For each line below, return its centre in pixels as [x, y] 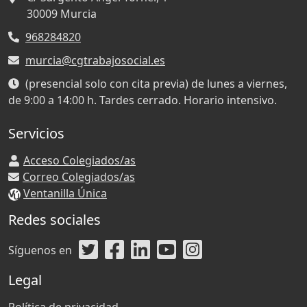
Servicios [36, 134]
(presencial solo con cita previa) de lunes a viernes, [156, 84]
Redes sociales [54, 220]
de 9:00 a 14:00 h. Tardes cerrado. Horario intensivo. [143, 100]
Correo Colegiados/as [79, 177]
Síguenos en [40, 250]
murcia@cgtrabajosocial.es [95, 61]
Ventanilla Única [65, 194]
